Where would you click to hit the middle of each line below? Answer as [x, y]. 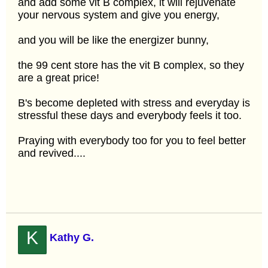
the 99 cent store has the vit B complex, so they [131, 65]
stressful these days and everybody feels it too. [130, 115]
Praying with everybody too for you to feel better [132, 140]
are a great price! [59, 77]
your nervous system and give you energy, [119, 15]
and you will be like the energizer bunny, [113, 40]
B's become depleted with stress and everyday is [134, 103]
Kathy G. [72, 237]
